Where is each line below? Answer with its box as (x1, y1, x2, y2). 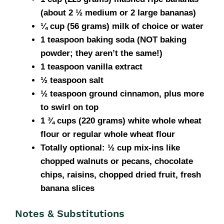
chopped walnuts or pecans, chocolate (40, 156, 193, 166)
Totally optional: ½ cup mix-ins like (40, 142, 180, 152)
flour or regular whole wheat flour (40, 129, 175, 139)
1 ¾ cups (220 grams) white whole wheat (40, 115, 201, 125)
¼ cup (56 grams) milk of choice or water (40, 21, 203, 31)
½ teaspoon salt (40, 75, 103, 85)
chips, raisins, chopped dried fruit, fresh (40, 169, 201, 179)
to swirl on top (40, 102, 98, 112)
